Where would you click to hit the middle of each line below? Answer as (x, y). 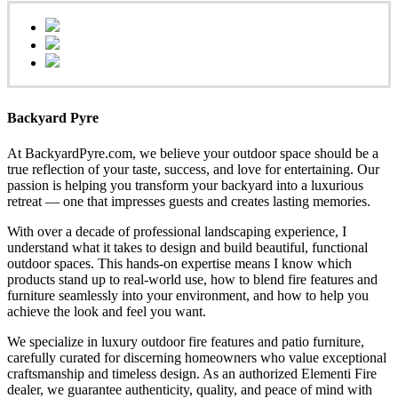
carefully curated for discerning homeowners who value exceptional (197, 357)
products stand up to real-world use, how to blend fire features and (192, 279)
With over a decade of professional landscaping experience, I (177, 231)
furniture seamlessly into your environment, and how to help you (188, 295)
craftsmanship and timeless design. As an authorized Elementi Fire (192, 373)
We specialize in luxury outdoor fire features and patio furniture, (186, 341)
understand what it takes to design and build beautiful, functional (187, 247)
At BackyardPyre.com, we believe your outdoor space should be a (193, 153)
